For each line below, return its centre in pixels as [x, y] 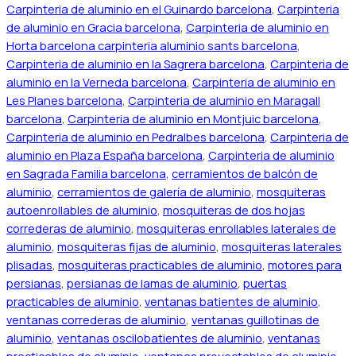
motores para [305, 265]
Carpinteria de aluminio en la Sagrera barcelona [135, 64]
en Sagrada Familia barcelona [86, 173]
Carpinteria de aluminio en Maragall [224, 100]
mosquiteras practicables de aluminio [160, 265]
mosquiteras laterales [282, 246]
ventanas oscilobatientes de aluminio [160, 338]
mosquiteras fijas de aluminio [137, 246]
